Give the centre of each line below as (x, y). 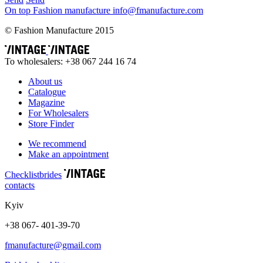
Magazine (46, 102)
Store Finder (51, 123)
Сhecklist (22, 174)
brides (50, 174)
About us (45, 81)
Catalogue (47, 92)
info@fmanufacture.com (158, 10)
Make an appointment (68, 154)
